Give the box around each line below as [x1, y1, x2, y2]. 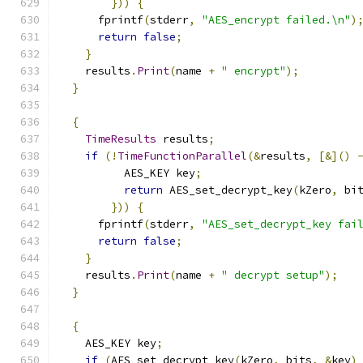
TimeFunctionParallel [117, 149, 247, 163]
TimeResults [85, 132, 156, 146]
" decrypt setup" [221, 268, 325, 282]
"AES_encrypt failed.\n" [202, 13, 351, 27]
